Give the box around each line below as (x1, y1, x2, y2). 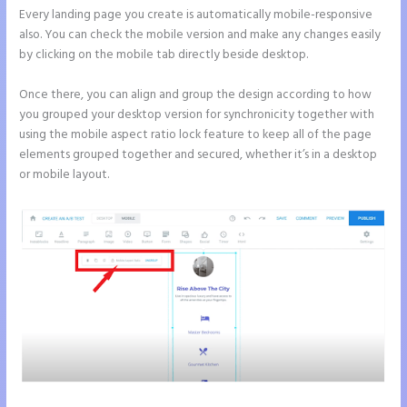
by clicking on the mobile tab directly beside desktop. (19, 45, 309, 65)
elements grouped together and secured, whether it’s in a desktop (19, 144, 378, 164)
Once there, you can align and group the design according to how (19, 84, 372, 104)
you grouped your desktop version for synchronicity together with (19, 104, 375, 124)
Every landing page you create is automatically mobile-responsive (19, 5, 373, 25)
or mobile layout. (19, 164, 110, 184)
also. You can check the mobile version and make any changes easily (19, 25, 382, 45)
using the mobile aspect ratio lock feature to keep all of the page (19, 124, 372, 144)
